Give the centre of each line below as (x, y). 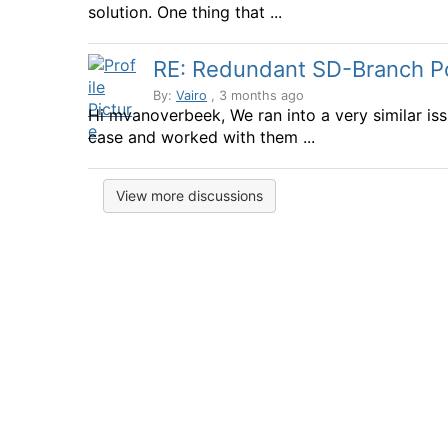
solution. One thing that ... (185, 12)
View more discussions (189, 195)
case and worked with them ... (201, 137)
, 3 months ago (255, 95)
